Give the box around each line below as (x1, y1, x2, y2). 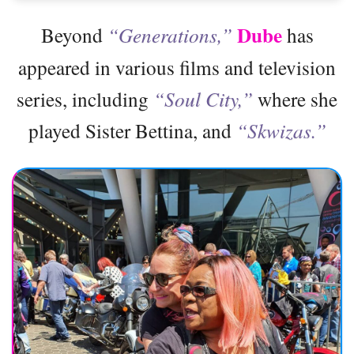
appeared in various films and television (18, 53, 336, 81)
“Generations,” (102, 21, 237, 48)
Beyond (40, 21, 103, 48)
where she (253, 85, 337, 112)
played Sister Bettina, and (28, 116, 236, 144)
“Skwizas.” (235, 116, 326, 144)
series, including (17, 85, 153, 112)
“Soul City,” (153, 85, 253, 112)
